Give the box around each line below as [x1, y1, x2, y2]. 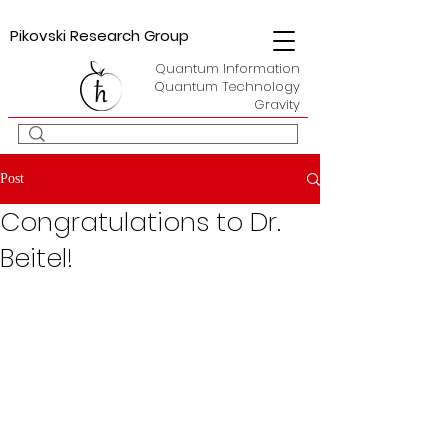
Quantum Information [155, 59, 300, 78]
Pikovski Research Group [10, 25, 189, 46]
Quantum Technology [154, 77, 300, 96]
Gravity [254, 95, 300, 114]
